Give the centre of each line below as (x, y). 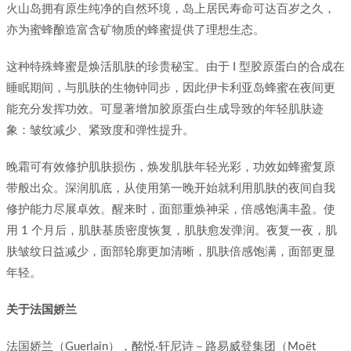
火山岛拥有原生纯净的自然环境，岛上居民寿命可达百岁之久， (171, 9)
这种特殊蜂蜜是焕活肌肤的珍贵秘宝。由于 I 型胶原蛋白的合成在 (175, 67)
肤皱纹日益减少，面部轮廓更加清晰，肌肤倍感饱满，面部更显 (171, 251)
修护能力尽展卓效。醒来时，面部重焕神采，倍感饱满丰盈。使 (171, 209)
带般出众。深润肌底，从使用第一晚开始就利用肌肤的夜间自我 (171, 188)
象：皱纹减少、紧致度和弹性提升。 (100, 130)
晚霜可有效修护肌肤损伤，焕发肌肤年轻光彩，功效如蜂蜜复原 (171, 167)
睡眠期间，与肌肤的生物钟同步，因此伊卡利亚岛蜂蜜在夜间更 (171, 88)
